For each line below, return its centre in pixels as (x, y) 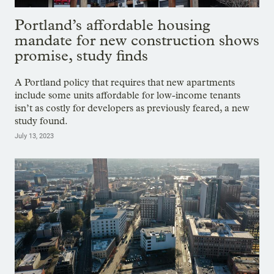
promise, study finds (81, 55)
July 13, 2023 (34, 136)
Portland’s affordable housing (113, 24)
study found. (41, 120)
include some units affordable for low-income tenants (128, 95)
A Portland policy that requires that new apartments (125, 82)
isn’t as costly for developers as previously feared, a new (132, 108)
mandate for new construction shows (137, 40)
